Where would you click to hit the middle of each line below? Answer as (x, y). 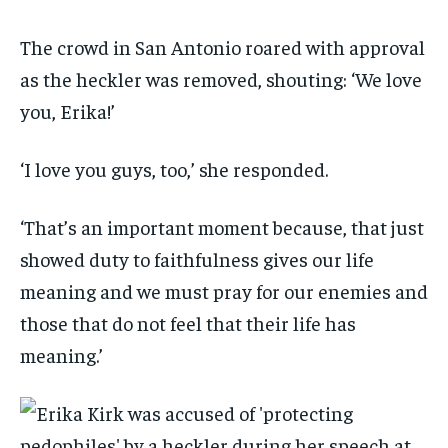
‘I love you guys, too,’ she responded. (176, 169)
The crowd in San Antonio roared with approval (222, 47)
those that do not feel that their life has (188, 323)
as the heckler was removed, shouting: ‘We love (221, 79)
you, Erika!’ (67, 111)
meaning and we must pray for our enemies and (224, 291)
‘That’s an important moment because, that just (222, 227)
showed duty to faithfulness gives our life (197, 259)
